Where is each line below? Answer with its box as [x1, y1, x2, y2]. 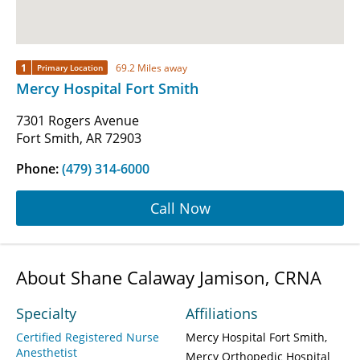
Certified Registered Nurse [16, 329, 159, 346]
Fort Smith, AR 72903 [16, 129, 141, 148]
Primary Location [37, 62, 103, 74]
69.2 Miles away [116, 60, 187, 75]
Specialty [16, 304, 76, 324]
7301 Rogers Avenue [16, 112, 139, 130]
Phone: [16, 160, 62, 178]
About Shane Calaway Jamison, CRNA [16, 265, 321, 290]
